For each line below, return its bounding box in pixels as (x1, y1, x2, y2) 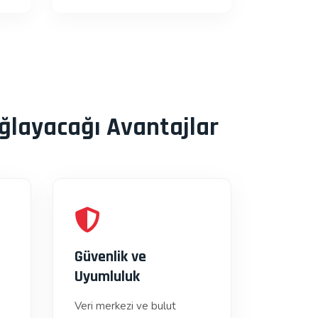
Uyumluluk (74, 267, 140, 287)
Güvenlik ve (74, 247, 146, 267)
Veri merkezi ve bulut (74, 299, 176, 313)
